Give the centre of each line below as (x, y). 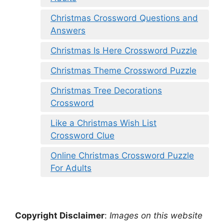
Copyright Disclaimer (60, 216)
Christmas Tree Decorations (106, 90)
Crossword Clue (82, 135)
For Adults (71, 168)
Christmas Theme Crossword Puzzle (123, 70)
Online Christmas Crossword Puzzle (122, 155)
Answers (68, 30)
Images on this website (155, 216)
